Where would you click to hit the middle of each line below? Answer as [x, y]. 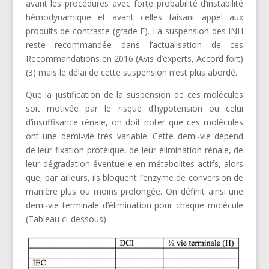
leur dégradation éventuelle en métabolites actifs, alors [134, 163]
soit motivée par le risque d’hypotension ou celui [134, 108]
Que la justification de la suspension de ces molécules [134, 94]
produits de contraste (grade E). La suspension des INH [134, 31]
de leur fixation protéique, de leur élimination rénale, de [134, 150]
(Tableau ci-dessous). [67, 219]
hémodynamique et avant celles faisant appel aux [134, 17]
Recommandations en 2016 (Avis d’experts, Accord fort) [134, 58]
